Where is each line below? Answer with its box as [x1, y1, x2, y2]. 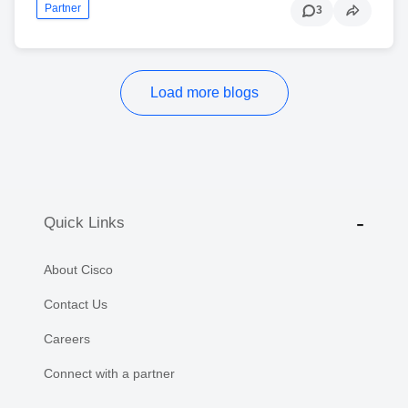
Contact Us [44, 296, 107, 311]
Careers [44, 331, 90, 346]
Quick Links [44, 214, 125, 231]
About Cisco [44, 261, 113, 277]
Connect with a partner [44, 365, 175, 381]
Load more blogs [149, 84, 259, 100]
